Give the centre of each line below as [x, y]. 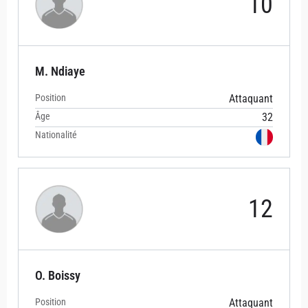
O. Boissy [58, 276]
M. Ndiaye [60, 71]
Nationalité [56, 135]
